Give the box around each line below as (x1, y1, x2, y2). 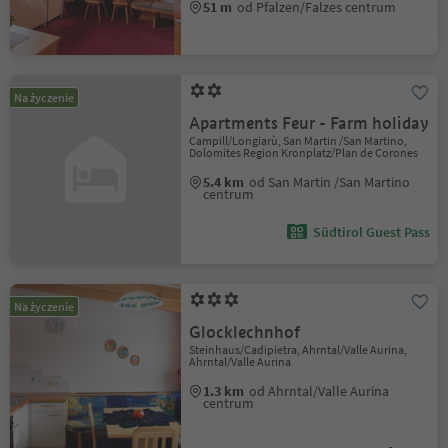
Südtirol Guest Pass (312, 223, 430, 241)
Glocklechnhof (189, 322, 301, 343)
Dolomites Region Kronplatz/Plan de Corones (189, 145, 419, 160)
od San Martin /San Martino (249, 173, 411, 191)
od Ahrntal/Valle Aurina (249, 382, 390, 400)
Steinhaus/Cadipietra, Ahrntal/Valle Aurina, (189, 342, 408, 357)
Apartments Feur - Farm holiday (189, 113, 430, 134)
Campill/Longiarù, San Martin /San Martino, (189, 133, 408, 148)
